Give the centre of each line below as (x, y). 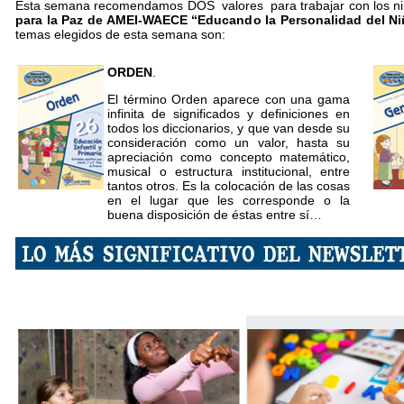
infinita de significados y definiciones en (229, 114)
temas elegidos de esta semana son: (120, 34)
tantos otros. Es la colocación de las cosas (229, 186)
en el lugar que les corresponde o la (229, 200)
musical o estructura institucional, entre (229, 171)
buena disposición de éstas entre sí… (215, 215)
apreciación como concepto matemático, (229, 157)
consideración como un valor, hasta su (229, 142)
